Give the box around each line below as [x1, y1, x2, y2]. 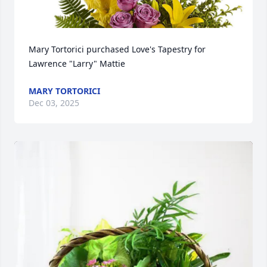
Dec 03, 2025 [29, 97, 79, 109]
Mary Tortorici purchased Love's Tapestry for [29, 44, 206, 55]
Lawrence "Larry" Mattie [29, 58, 125, 70]
